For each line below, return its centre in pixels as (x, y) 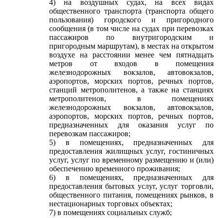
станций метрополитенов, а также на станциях (131, 90)
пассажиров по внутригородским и (131, 37)
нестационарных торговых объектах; (111, 204)
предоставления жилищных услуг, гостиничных (131, 151)
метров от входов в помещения (131, 64)
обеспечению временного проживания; (115, 169)
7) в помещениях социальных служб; (110, 212)
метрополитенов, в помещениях (131, 99)
